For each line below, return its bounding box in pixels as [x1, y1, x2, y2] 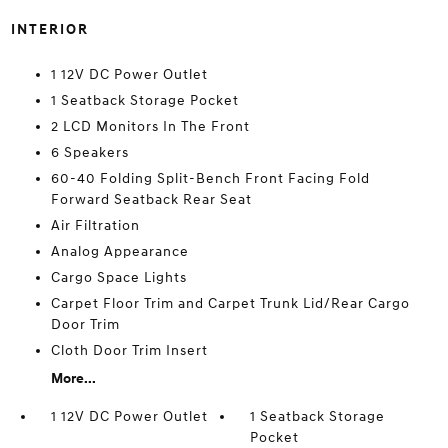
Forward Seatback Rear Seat [50, 191, 252, 209]
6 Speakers [50, 144, 129, 162]
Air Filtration [50, 217, 140, 235]
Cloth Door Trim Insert [50, 342, 208, 360]
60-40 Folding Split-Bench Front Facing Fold [50, 170, 370, 188]
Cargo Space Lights [50, 269, 187, 287]
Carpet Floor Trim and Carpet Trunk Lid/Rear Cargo [50, 295, 410, 313]
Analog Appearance [50, 243, 189, 261]
